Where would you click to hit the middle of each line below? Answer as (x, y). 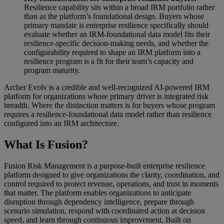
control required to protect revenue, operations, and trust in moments (111, 183)
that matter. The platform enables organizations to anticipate (97, 192)
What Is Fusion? (46, 145)
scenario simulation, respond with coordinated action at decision (104, 210)
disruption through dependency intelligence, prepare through (99, 201)
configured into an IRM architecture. (61, 123)
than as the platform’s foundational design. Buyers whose (114, 16)
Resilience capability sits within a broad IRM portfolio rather (119, 7)
